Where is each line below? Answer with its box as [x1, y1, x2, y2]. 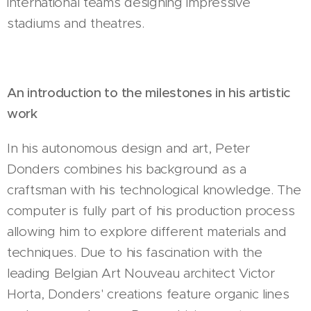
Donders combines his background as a [7, 161, 246, 178]
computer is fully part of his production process [7, 203, 295, 219]
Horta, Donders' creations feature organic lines [7, 286, 289, 303]
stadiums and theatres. [7, 15, 144, 32]
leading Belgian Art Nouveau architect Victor [7, 265, 275, 282]
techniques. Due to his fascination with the [7, 244, 262, 261]
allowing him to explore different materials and [7, 224, 287, 240]
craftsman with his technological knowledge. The [7, 182, 301, 199]
